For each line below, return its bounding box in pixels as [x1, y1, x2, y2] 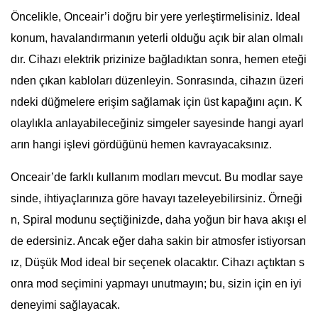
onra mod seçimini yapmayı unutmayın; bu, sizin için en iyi [11, 278, 302, 290]
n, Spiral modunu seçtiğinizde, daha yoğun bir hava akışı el [11, 214, 307, 226]
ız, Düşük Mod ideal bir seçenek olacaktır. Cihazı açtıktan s [11, 256, 305, 268]
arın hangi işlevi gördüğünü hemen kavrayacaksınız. [11, 138, 272, 150]
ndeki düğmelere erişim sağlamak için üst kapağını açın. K [11, 96, 302, 108]
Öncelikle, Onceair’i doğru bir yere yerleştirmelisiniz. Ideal [11, 11, 300, 23]
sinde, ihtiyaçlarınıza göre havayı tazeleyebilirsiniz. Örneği [11, 192, 302, 204]
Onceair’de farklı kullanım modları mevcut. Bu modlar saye [11, 171, 303, 183]
